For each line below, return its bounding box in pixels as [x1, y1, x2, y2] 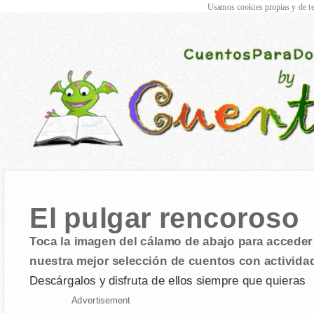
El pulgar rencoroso [29, 203, 300, 234]
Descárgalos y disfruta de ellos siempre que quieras [29, 273, 306, 287]
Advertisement [71, 295, 130, 306]
